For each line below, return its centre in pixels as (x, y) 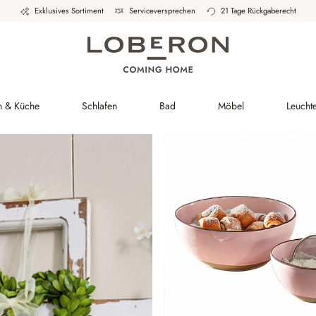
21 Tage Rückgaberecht (258, 11)
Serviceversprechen (162, 11)
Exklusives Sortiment (69, 11)
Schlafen (99, 106)
